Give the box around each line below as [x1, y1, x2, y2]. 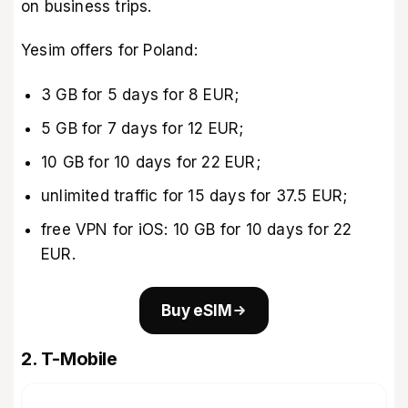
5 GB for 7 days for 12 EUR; [41, 118, 244, 138]
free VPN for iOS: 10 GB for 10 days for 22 [41, 220, 352, 240]
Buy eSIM [160, 301, 232, 320]
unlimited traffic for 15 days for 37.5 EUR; [41, 187, 348, 206]
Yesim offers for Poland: [21, 41, 198, 60]
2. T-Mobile [21, 347, 117, 370]
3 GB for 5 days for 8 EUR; [41, 85, 240, 104]
